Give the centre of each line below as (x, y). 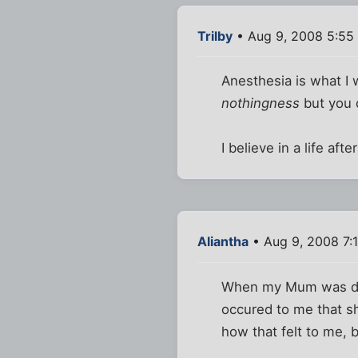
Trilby (215, 36)
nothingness (261, 103)
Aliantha (223, 242)
